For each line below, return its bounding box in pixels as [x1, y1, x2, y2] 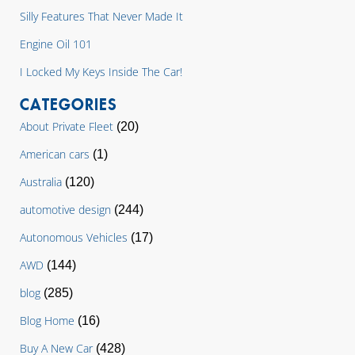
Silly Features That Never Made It [20, 9, 183, 24]
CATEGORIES [20, 94, 117, 115]
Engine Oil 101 [20, 36, 92, 52]
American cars [20, 147, 90, 162]
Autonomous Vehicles [20, 230, 128, 245]
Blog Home [20, 313, 74, 328]
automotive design [20, 202, 111, 217]
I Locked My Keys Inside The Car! [20, 64, 182, 79]
